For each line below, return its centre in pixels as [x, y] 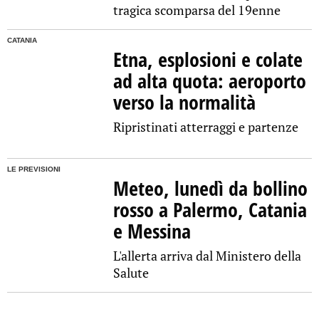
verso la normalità [185, 102]
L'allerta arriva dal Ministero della [208, 256]
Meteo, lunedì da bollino [211, 188]
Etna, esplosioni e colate [208, 59]
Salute [131, 273]
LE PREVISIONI [34, 169]
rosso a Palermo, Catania [210, 210]
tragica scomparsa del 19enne [197, 10]
